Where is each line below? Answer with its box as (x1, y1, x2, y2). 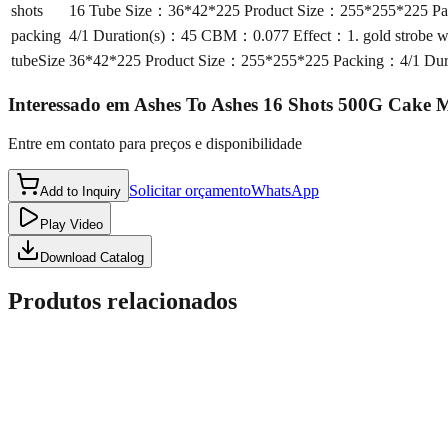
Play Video (40, 216, 103, 232)
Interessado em (8, 94, 130, 116)
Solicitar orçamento (129, 181, 251, 199)
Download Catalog (40, 249, 144, 265)
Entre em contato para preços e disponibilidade (8, 134, 302, 152)
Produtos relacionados (8, 287, 237, 314)
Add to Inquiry (40, 183, 121, 199)
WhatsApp (251, 181, 319, 199)
